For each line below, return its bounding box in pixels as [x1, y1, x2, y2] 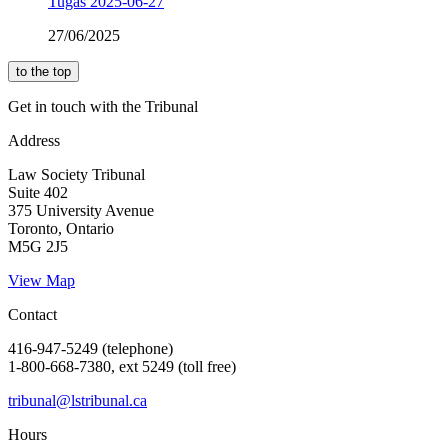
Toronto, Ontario [8, 219, 114, 237]
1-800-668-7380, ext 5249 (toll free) [8, 357, 236, 375]
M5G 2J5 [8, 237, 68, 255]
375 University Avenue [8, 201, 154, 219]
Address [8, 131, 60, 149]
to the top [16, 63, 71, 79]
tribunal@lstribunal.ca [8, 391, 147, 409]
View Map [8, 271, 75, 289]
